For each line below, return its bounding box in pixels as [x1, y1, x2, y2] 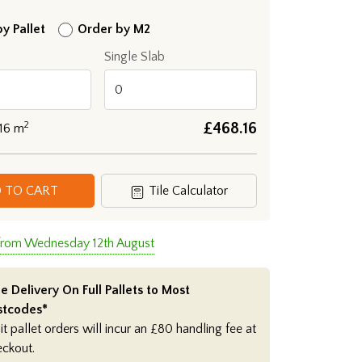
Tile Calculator [149, 183, 229, 199]
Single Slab [103, 49, 165, 65]
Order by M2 [78, 22, 150, 37]
